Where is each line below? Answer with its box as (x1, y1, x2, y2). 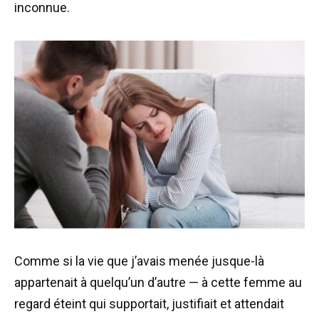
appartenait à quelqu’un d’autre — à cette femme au (14, 274, 302, 290)
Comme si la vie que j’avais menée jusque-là (14, 253, 264, 268)
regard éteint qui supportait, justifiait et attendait (14, 296, 284, 311)
